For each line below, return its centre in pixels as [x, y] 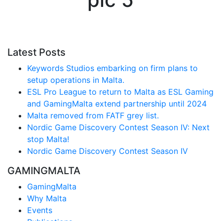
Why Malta [47, 198]
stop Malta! [48, 139]
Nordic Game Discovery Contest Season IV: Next [118, 127]
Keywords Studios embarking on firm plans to [112, 68]
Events [40, 210]
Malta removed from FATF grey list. [93, 115]
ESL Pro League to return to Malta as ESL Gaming [120, 92]
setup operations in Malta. [76, 80]
